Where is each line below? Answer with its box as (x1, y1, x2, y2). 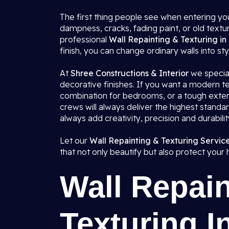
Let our (60, 135, 89, 146)
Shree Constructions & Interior (71, 68, 189, 78)
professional (60, 34, 109, 44)
